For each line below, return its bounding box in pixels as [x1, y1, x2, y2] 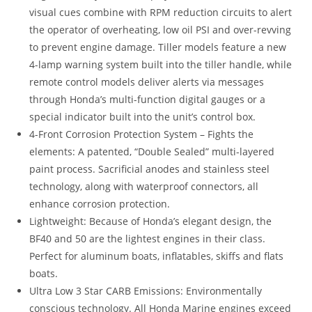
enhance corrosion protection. [29, 196, 171, 210]
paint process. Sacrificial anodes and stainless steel [29, 162, 270, 175]
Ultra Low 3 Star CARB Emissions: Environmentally [29, 283, 263, 297]
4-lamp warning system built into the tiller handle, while [29, 57, 292, 71]
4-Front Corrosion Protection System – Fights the [29, 127, 254, 141]
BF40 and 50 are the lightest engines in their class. [29, 231, 266, 245]
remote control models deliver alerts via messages [29, 75, 265, 88]
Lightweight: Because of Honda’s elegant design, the [29, 214, 272, 228]
